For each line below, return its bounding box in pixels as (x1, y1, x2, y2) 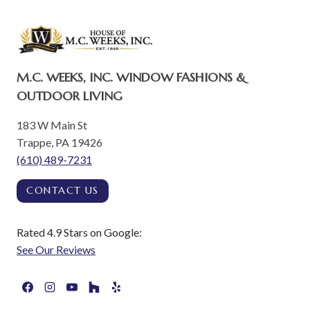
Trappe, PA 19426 (17, 135, 102, 149)
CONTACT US (26, 184, 99, 197)
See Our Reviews (17, 243, 95, 257)
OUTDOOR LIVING (17, 87, 122, 104)
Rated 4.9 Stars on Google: (17, 226, 142, 239)
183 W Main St (17, 118, 87, 131)
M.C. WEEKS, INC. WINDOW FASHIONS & (17, 69, 246, 85)
